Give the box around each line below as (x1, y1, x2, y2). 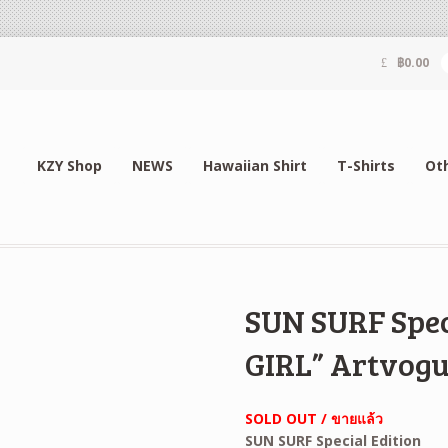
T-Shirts (336, 155, 395, 175)
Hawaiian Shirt (202, 155, 307, 175)
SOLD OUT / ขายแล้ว (245, 408, 384, 428)
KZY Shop (36, 155, 102, 175)
